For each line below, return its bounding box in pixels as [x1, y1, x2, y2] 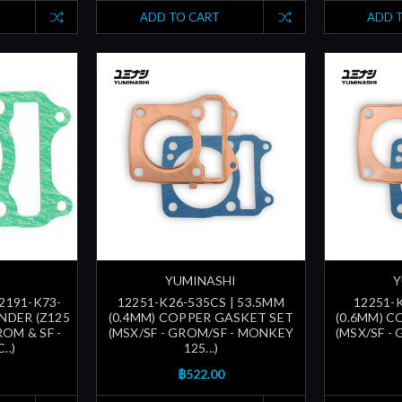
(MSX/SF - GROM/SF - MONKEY [108, 325, 294, 341]
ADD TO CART [139, 10, 220, 25]
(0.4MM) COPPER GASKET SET [108, 310, 294, 326]
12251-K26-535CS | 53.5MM [117, 294, 284, 310]
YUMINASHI [165, 273, 237, 289]
